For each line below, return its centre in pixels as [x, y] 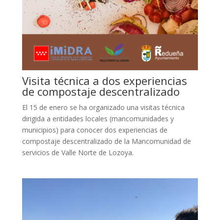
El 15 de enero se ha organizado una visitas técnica [103, 107]
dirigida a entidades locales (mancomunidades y [98, 118]
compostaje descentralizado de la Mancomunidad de [106, 141]
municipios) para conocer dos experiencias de [95, 130]
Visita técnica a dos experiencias [104, 80]
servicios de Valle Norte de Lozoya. [78, 152]
